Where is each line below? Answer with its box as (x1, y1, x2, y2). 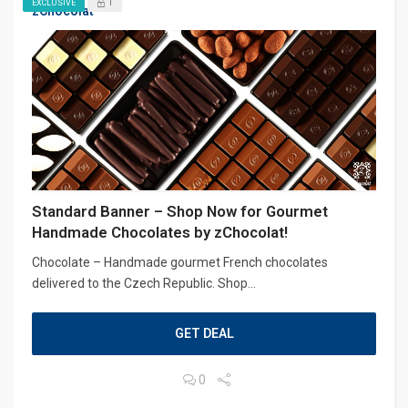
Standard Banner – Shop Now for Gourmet (32, 201, 328, 220)
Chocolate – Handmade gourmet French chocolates (32, 254, 328, 270)
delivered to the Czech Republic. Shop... (32, 275, 256, 291)
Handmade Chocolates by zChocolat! (32, 222, 288, 241)
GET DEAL (174, 325, 234, 341)
